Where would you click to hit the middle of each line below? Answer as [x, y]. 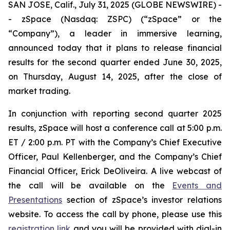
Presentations [35, 200]
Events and [197, 185]
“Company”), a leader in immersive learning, [115, 33]
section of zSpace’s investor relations [142, 200]
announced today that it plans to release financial [115, 48]
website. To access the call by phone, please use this [115, 214]
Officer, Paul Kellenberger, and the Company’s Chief [115, 157]
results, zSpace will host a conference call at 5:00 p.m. [115, 128]
